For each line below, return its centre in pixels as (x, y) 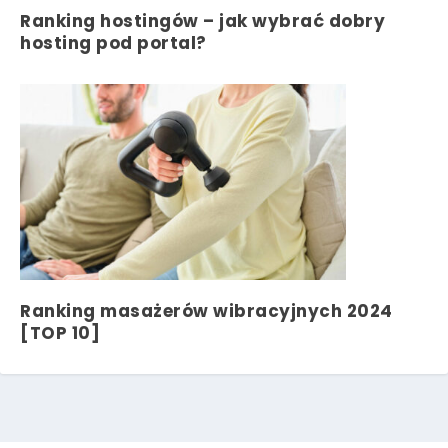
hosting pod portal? (113, 43)
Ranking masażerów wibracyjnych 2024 (206, 311)
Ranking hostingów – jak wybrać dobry (202, 21)
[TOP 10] (60, 333)
